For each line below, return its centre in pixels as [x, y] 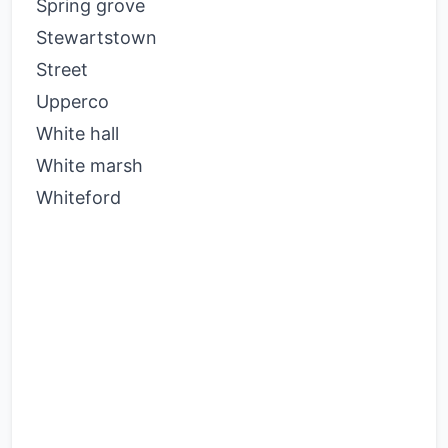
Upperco [72, 101]
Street [62, 69]
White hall [77, 133]
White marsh [89, 165]
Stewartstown [96, 37]
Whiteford [78, 197]
